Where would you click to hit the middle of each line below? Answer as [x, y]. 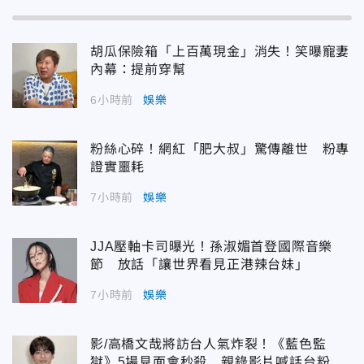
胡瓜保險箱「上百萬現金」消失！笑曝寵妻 [220, 51]
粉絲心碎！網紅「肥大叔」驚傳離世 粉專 [220, 149]
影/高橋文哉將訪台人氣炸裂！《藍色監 [208, 344]
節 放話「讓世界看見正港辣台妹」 [199, 264]
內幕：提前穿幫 [138, 69]
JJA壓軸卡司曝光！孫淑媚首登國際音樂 [212, 246]
